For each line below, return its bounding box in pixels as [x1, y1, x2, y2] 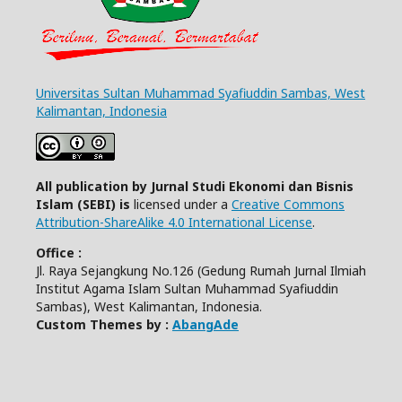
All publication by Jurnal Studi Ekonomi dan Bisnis [36, 178, 354, 196]
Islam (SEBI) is [36, 196, 134, 214]
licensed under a [134, 196, 232, 214]
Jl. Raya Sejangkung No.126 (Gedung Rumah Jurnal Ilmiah [36, 262, 366, 280]
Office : [36, 244, 82, 262]
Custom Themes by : [36, 316, 172, 334]
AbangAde [172, 316, 239, 334]
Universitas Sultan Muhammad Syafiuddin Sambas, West [36, 84, 365, 102]
